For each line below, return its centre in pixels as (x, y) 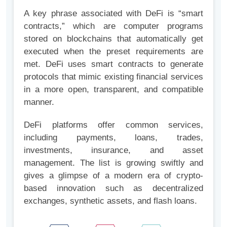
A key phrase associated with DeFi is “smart (113, 14)
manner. (39, 102)
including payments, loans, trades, (113, 138)
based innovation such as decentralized (113, 188)
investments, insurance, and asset (113, 150)
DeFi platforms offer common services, (113, 125)
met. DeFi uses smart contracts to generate (113, 64)
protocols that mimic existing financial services (113, 77)
